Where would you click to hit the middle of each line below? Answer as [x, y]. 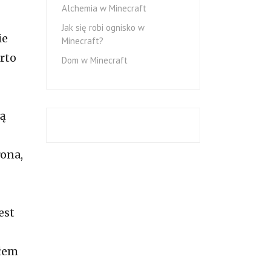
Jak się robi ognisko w [103, 28]
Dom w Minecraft [96, 60]
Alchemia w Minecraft [104, 8]
